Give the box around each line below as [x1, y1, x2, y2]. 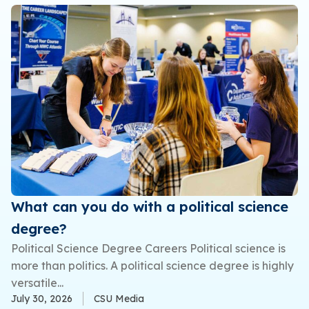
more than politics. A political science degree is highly [11, 258, 294, 272]
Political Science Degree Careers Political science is [11, 241, 286, 255]
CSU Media [94, 292, 144, 305]
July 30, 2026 [11, 292, 72, 305]
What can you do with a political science [11, 197, 288, 215]
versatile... [11, 275, 63, 290]
